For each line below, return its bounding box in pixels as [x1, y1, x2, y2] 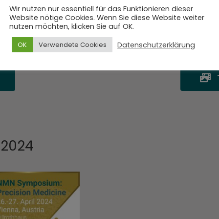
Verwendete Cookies [39, 40, 107, 49]
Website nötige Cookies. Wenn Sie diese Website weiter [9, 13, 204, 22]
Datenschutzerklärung [117, 40, 195, 50]
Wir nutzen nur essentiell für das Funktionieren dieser [9, 4, 193, 14]
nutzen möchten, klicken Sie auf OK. [9, 22, 134, 31]
